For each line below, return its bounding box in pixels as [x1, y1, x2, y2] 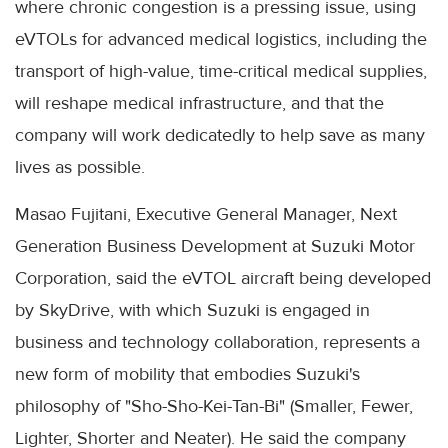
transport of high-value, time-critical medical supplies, [15, 59, 427, 82]
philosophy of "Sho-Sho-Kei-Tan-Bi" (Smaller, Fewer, [15, 394, 413, 417]
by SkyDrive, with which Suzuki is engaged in [15, 298, 370, 321]
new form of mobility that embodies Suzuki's [15, 362, 360, 385]
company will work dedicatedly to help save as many [15, 123, 425, 146]
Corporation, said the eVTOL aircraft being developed [15, 266, 431, 289]
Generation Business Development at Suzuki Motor [15, 234, 415, 257]
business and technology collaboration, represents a [15, 330, 420, 353]
